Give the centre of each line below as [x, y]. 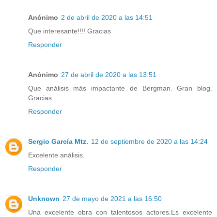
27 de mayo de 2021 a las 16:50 [112, 199]
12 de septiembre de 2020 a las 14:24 [149, 142]
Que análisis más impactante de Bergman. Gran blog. [120, 88]
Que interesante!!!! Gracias [70, 31]
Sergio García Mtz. [58, 142]
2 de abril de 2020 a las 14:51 [107, 18]
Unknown [44, 199]
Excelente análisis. [56, 155]
